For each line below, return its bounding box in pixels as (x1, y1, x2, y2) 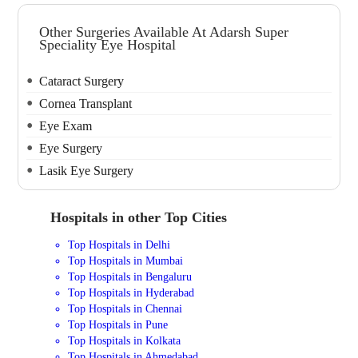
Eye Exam (39, 118, 93, 133)
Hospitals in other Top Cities (50, 209, 227, 225)
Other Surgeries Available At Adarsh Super (39, 24, 289, 41)
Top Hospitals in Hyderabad (68, 286, 195, 300)
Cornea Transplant (39, 96, 133, 110)
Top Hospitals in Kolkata (68, 334, 181, 348)
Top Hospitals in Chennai (68, 302, 183, 316)
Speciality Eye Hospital (39, 37, 177, 54)
